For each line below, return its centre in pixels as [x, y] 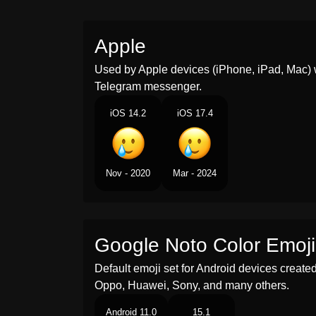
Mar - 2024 [195, 173]
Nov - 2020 [128, 173]
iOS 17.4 [195, 113]
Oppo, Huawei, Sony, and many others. [192, 285]
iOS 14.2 [128, 113]
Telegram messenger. [148, 86]
